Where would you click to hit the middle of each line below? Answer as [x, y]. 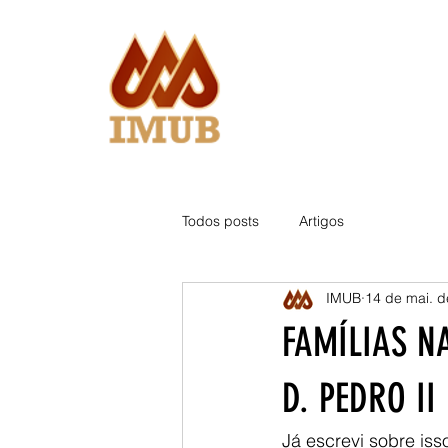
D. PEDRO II [359, 398]
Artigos [321, 221]
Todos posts [220, 221]
